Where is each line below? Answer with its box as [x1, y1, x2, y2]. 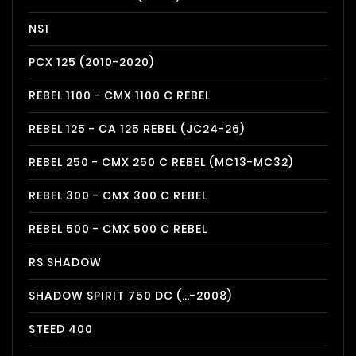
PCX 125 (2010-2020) [29, 54, 154, 70]
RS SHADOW [29, 254, 102, 270]
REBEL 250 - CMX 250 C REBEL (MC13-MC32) [29, 154, 293, 170]
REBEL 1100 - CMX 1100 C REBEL [29, 87, 211, 103]
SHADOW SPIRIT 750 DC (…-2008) [29, 288, 232, 304]
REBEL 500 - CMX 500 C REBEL [29, 221, 207, 237]
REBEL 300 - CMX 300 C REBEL [29, 188, 207, 203]
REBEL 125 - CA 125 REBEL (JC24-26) [29, 121, 245, 137]
